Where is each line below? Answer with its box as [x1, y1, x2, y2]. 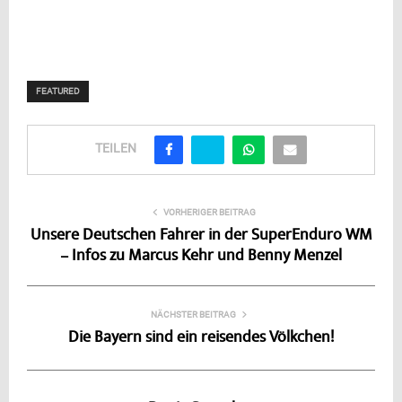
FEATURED [36, 85, 80, 96]
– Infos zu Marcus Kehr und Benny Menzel [60, 244, 342, 268]
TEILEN [95, 141, 136, 156]
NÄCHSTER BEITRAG [150, 309, 236, 319]
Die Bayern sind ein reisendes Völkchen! [68, 326, 334, 350]
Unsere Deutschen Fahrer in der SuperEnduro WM [30, 223, 372, 248]
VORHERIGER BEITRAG [162, 206, 256, 217]
